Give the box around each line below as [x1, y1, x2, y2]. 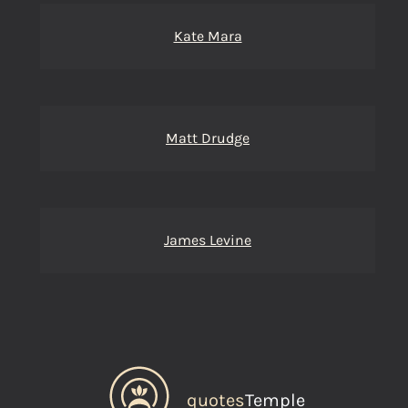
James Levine [164, 231, 251, 249]
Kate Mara [173, 27, 242, 45]
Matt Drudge [166, 129, 250, 147]
